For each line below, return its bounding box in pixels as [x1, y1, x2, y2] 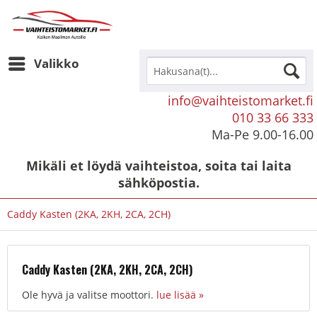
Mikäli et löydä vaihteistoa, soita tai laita [25, 157, 292, 174]
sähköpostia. [117, 174, 200, 191]
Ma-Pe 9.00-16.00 [212, 126, 313, 143]
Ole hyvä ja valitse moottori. [22, 288, 156, 301]
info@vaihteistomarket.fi [168, 92, 313, 109]
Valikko [34, 55, 79, 71]
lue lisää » [156, 288, 204, 301]
